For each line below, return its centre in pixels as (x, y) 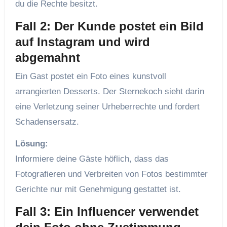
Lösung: (31, 143)
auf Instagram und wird (82, 42)
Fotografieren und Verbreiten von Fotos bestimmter (111, 174)
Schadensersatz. (47, 122)
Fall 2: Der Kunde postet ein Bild (109, 26)
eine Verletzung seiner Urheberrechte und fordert (107, 106)
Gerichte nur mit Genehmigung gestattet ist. (98, 189)
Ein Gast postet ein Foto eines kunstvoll (90, 76)
